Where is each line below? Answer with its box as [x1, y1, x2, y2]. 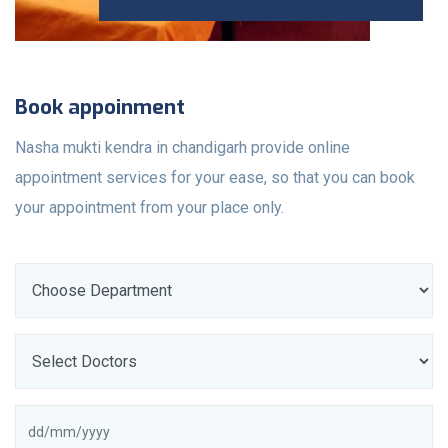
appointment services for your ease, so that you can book [15, 167, 415, 187]
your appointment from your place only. [15, 197, 284, 217]
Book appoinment [15, 92, 185, 121]
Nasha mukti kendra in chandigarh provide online [15, 137, 350, 157]
